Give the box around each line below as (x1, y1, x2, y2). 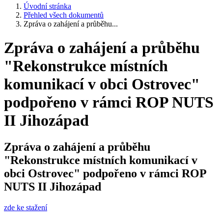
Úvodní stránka (24, 2, 71, 10)
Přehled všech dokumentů (24, 11, 104, 19)
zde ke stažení (4, 203, 47, 212)
